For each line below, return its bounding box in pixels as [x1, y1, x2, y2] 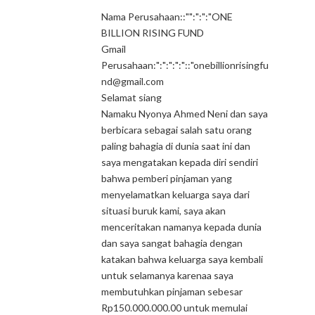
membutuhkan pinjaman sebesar [101, 285, 243, 297]
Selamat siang [101, 91, 162, 103]
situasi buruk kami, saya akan [101, 205, 226, 217]
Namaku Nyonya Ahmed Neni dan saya [101, 108, 268, 120]
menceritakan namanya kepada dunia [101, 221, 262, 233]
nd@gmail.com [101, 75, 212, 87]
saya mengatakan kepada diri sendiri [101, 156, 258, 168]
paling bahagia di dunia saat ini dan [101, 140, 250, 152]
